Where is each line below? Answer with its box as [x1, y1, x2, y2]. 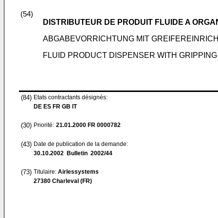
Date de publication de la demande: [34, 141, 128, 147]
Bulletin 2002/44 [64, 150, 112, 157]
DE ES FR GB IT [34, 103, 77, 110]
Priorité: [34, 122, 54, 128]
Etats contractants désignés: [34, 94, 108, 101]
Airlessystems [58, 168, 99, 175]
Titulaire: [34, 168, 58, 175]
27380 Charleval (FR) [34, 178, 92, 184]
